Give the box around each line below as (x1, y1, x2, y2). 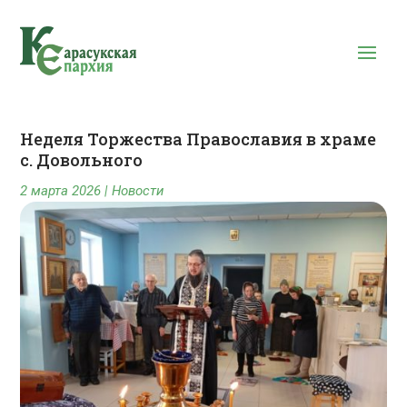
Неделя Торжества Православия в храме (20, 128, 377, 150)
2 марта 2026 (20, 183, 102, 199)
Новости (112, 183, 164, 199)
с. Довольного (20, 149, 144, 171)
